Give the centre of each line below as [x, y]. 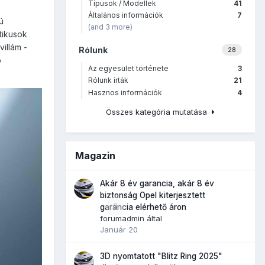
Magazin [95, 155]
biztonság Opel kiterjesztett [153, 195]
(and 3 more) [110, 27]
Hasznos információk [125, 92]
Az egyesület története [128, 68]
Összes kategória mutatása [159, 112]
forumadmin [122, 218]
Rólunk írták [108, 80]
